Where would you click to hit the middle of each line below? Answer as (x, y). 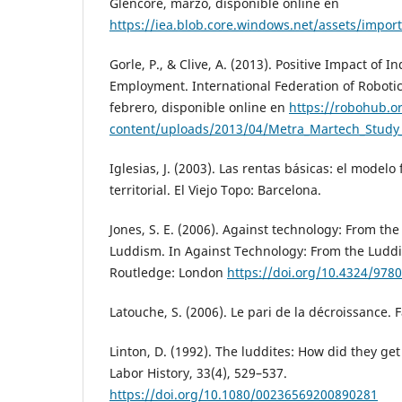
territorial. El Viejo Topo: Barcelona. (215, 190)
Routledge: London (168, 273)
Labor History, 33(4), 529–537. (198, 373)
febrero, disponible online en (199, 108)
